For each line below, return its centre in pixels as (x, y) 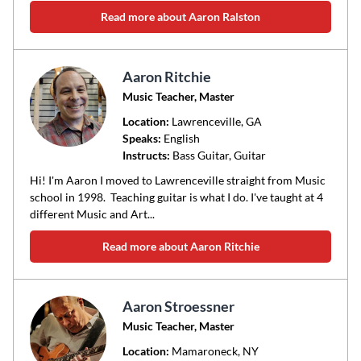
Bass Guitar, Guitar (218, 155)
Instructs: (146, 155)
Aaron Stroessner (178, 306)
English (180, 138)
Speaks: (141, 138)
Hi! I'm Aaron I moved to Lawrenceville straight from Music (178, 180)
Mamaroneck (204, 351)
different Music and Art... (92, 214)
